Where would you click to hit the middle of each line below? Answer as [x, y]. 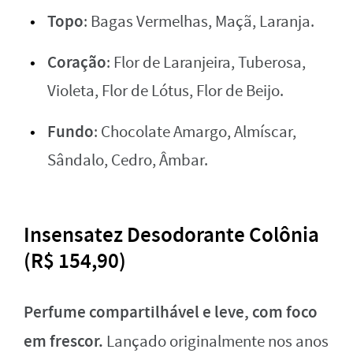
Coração [77, 63]
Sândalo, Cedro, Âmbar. [128, 161]
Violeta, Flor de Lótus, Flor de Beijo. [165, 91]
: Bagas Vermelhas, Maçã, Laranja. [199, 22]
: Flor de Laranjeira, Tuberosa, [206, 63]
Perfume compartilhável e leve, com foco [171, 312]
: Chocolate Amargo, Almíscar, [195, 132]
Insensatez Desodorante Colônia [171, 235]
